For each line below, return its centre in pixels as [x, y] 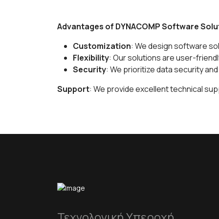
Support [73, 89]
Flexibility [91, 58]
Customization [102, 46]
